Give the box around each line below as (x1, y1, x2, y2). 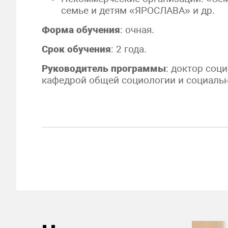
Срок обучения (42, 43, 111, 55)
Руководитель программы (42, 63, 166, 74)
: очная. (120, 24, 157, 36)
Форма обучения (42, 24, 120, 36)
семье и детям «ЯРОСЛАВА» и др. (61, 5, 215, 16)
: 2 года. (111, 43, 147, 55)
